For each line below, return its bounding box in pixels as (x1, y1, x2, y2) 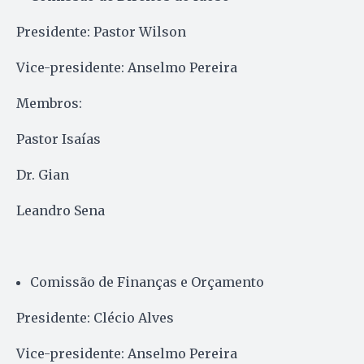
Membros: (16, 94, 82, 111)
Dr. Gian (16, 166, 69, 183)
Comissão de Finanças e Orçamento (30, 273, 264, 290)
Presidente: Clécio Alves (16, 309, 174, 326)
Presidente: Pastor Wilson (16, 23, 186, 40)
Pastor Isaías (16, 130, 101, 147)
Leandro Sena (16, 201, 105, 219)
